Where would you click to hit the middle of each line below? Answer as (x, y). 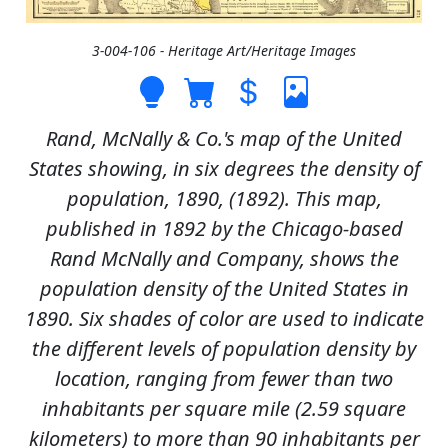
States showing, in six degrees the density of (224, 169)
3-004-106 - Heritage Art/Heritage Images (224, 51)
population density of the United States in (224, 289)
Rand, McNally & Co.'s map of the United (224, 139)
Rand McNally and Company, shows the (224, 259)
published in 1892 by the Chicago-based (224, 229)
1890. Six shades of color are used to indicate (224, 319)
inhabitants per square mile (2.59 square (224, 409)
